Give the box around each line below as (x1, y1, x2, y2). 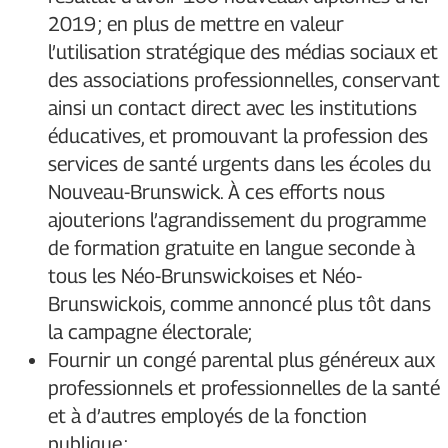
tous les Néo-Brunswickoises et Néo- (48, 264, 362, 289)
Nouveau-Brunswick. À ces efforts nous (48, 180, 385, 205)
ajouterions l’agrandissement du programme (48, 208, 426, 233)
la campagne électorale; (48, 320, 252, 345)
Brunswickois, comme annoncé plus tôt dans (48, 292, 431, 317)
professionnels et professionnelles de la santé (48, 376, 440, 401)
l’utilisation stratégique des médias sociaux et (48, 40, 438, 65)
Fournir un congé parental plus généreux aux (48, 348, 435, 373)
